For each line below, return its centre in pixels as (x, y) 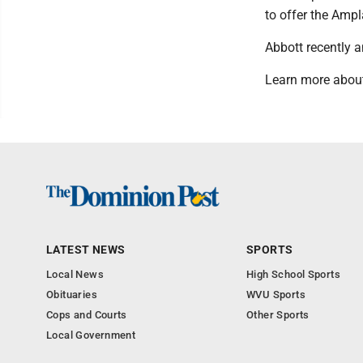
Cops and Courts (87, 315)
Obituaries (72, 295)
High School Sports (294, 274)
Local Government (91, 335)
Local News (75, 274)
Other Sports (278, 315)
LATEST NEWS (86, 250)
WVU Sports (276, 295)
